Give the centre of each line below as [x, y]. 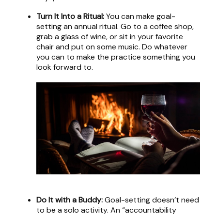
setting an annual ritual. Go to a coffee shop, [115, 27]
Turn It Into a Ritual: [70, 16]
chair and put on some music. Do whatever [112, 47]
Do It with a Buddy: [70, 200]
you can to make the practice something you [116, 57]
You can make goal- [140, 16]
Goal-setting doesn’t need [151, 200]
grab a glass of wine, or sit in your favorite [110, 37]
